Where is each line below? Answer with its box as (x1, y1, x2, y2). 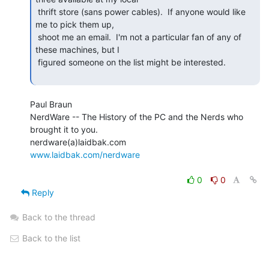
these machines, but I (35, 44, 119, 55)
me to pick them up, (35, 19, 114, 29)
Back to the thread (22, 211, 95, 222)
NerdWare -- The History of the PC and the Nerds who (30, 111, 243, 122)
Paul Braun (30, 98, 72, 109)
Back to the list (20, 232, 80, 243)
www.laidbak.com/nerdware (30, 149, 140, 160)
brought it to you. (30, 124, 98, 134)
